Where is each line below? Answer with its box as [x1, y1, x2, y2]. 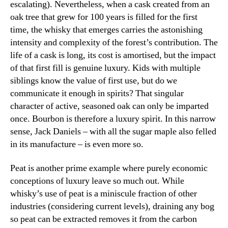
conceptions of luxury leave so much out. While [10, 175, 184, 187]
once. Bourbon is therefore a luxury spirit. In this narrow [10, 112, 216, 125]
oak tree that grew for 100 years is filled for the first [10, 11, 197, 23]
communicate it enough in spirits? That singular [10, 87, 184, 99]
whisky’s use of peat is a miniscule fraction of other [10, 188, 197, 200]
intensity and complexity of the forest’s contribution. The [10, 36, 218, 48]
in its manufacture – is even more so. [10, 138, 144, 150]
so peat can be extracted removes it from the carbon [10, 213, 197, 225]
